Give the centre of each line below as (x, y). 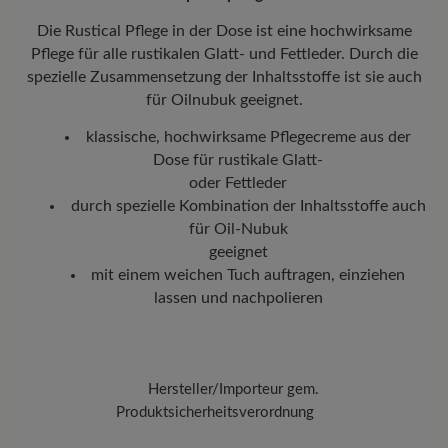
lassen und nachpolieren (238, 298)
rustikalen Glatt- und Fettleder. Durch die (274, 54)
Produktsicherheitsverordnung (215, 413)
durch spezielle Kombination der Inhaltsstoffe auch (248, 206)
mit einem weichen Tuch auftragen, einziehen (248, 275)
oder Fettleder (238, 183)
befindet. (47, 39)
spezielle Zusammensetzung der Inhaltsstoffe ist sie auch (224, 77)
